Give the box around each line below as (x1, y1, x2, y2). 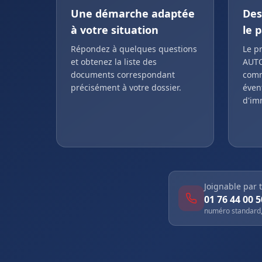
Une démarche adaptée (71, 6, 195, 20)
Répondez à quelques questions (71, 43, 197, 54)
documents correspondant (71, 69, 175, 80)
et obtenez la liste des (71, 56, 157, 67)
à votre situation (71, 23, 158, 37)
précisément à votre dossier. (71, 82, 181, 93)
